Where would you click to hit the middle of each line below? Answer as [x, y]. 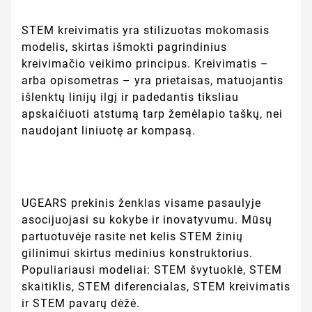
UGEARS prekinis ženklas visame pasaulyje [141, 203]
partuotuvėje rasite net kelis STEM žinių [132, 236]
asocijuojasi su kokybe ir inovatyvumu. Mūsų [147, 219]
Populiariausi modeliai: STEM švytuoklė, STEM [152, 270]
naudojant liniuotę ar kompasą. [109, 131]
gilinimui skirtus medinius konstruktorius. [137, 253]
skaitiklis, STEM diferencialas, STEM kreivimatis [156, 286]
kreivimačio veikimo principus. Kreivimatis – [145, 64]
